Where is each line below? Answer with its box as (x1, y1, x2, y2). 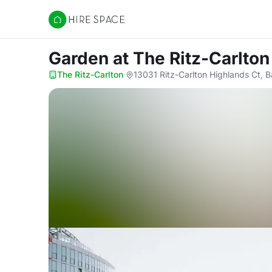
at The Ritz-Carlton (113, 48, 270, 69)
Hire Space (48, 19, 98, 32)
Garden (49, 48, 113, 69)
